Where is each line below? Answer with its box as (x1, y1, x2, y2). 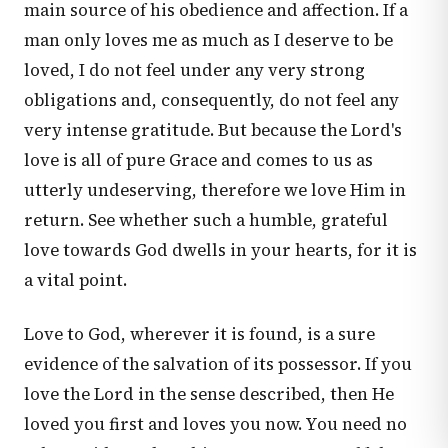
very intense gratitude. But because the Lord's (24, 119, 402, 142)
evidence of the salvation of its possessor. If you (24, 353, 412, 376)
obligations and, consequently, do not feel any (24, 89, 399, 112)
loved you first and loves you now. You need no (24, 413, 407, 436)
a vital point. (24, 269, 127, 292)
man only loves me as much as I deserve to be (24, 29, 393, 52)
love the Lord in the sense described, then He (24, 383, 394, 406)
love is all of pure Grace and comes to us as (24, 149, 373, 172)
